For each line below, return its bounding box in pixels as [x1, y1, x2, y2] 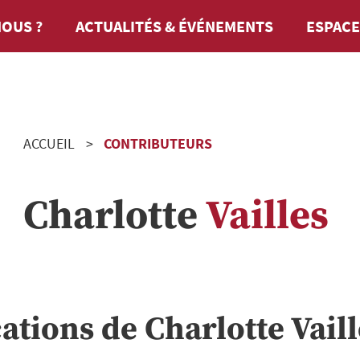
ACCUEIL [23, 134, 75, 153]
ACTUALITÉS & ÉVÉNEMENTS [76, 15, 273, 36]
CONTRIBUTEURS [104, 134, 212, 153]
